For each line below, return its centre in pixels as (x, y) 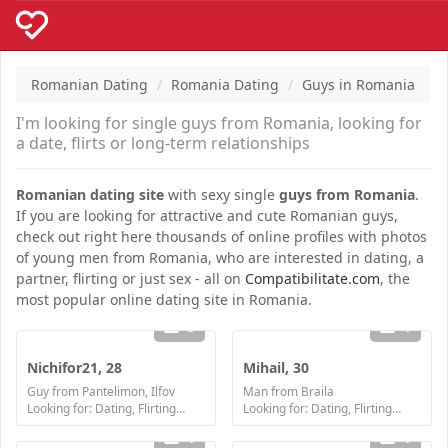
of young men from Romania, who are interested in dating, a (220, 257)
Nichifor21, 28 (75, 367)
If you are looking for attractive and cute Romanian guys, (207, 215)
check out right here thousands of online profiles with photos (221, 236)
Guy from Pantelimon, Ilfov (101, 391)
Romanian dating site (90, 194)
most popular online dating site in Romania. (164, 299)
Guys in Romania (358, 84)
